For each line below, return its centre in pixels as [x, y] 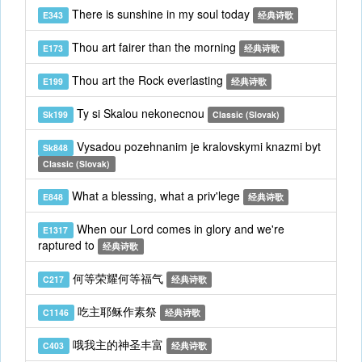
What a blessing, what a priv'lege [156, 196]
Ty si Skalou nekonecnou [140, 113]
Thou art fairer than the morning [154, 47]
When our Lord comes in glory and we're [179, 229]
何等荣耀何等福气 [118, 278]
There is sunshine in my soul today [160, 14]
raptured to [68, 245]
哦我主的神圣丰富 [118, 344]
